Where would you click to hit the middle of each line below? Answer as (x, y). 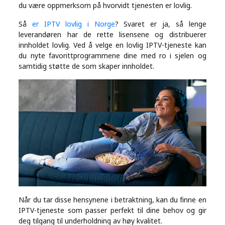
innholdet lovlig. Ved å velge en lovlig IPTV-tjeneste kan (113, 45)
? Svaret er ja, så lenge (160, 24)
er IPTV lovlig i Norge (74, 24)
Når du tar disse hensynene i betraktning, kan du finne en (113, 200)
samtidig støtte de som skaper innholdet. (87, 66)
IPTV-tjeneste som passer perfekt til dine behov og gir (113, 210)
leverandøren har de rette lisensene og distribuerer (113, 35)
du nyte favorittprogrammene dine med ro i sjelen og (113, 56)
